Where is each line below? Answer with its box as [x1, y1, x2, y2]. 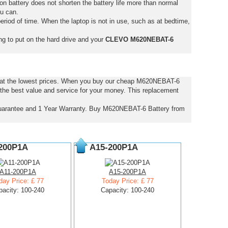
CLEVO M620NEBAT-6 [105, 36, 174, 43]
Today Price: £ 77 [101, 177, 154, 185]
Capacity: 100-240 [101, 186, 155, 194]
